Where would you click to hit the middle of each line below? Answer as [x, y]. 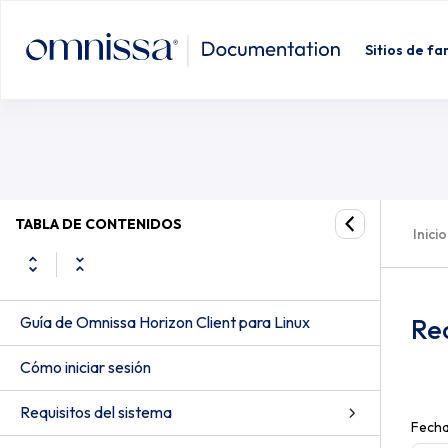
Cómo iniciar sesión [85, 367]
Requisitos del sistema [96, 412]
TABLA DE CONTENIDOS [98, 223]
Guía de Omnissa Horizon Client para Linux [165, 322]
